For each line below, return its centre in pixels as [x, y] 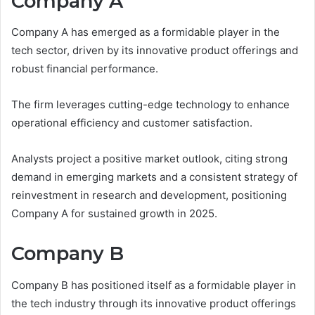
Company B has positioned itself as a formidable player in [154, 285]
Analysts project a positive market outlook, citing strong [149, 159]
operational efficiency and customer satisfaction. [132, 123]
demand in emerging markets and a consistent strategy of [154, 177]
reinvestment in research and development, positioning [149, 195]
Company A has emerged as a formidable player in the [146, 32]
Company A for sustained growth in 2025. [114, 214]
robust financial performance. [85, 69]
